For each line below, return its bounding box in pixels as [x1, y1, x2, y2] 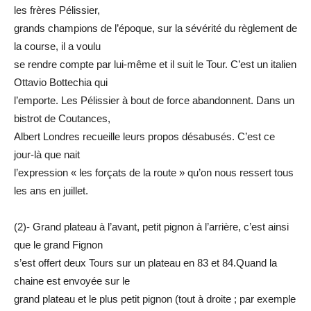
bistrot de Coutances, [14, 112, 110, 125]
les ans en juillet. [14, 185, 88, 197]
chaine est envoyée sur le [14, 275, 130, 287]
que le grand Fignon [14, 239, 103, 251]
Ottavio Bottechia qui [14, 76, 108, 89]
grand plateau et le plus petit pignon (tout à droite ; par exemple [14, 293, 296, 305]
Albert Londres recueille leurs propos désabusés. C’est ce [14, 131, 275, 143]
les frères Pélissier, [14, 4, 100, 17]
